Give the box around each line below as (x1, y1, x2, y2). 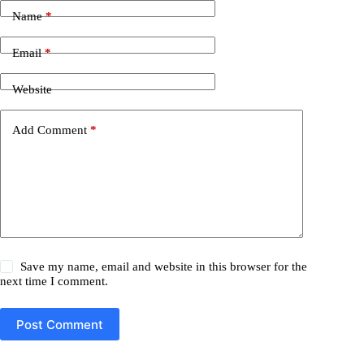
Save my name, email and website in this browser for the (20, 260, 308, 274)
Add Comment (12, 123, 87, 136)
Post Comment (16, 316, 103, 332)
